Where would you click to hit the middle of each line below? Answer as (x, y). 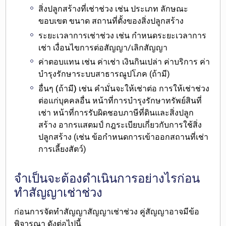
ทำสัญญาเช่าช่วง (59, 193)
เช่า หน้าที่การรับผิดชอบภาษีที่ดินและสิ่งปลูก (116, 113)
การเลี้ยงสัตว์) (63, 149)
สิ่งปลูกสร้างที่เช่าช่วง (77, 9)
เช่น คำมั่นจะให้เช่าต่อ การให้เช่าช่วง (143, 89)
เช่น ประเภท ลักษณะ (152, 9)
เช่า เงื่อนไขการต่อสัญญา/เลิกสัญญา (103, 47)
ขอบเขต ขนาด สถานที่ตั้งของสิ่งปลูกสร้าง (111, 21)
